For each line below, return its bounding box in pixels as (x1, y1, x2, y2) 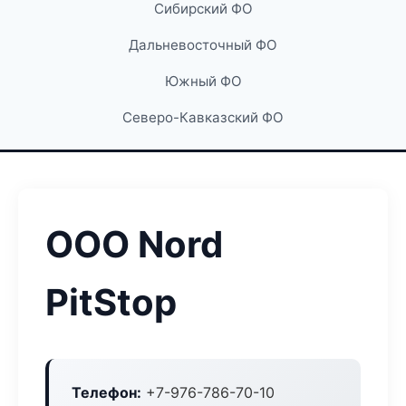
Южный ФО (164, 72, 242, 90)
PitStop (45, 280, 177, 324)
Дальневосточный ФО (129, 36, 277, 53)
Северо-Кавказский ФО (122, 109, 284, 126)
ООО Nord (45, 222, 223, 266)
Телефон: (72, 383, 141, 401)
